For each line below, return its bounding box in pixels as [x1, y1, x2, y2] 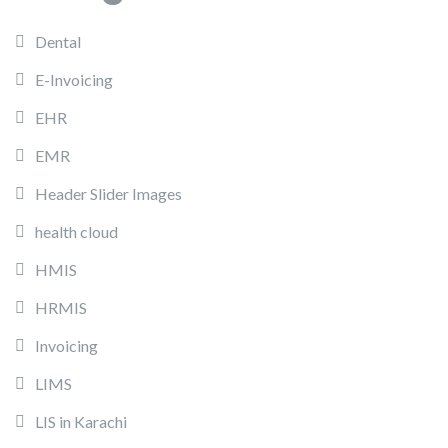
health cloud [35, 221, 118, 241]
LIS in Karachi [35, 411, 127, 431]
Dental [35, 31, 81, 51]
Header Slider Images [35, 183, 182, 203]
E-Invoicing [35, 69, 113, 89]
